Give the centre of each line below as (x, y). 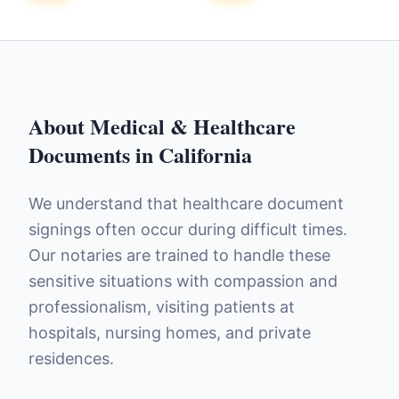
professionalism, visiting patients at (162, 307)
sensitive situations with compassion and (183, 281)
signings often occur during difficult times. (188, 229)
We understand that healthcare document (186, 204)
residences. (71, 358)
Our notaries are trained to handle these (179, 255)
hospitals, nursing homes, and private (170, 333)
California (205, 155)
